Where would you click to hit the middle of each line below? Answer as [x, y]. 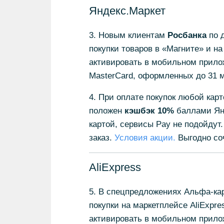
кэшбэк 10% [149, 111]
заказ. [101, 138]
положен [106, 111]
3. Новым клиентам [128, 35]
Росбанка [187, 35]
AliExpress [115, 167]
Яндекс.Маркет [127, 11]
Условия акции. [145, 138]
